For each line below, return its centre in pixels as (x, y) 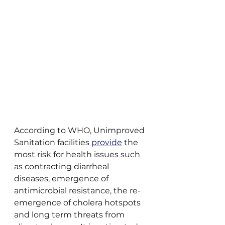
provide (107, 143)
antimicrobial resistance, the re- (77, 191)
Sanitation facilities (53, 143)
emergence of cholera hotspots (78, 203)
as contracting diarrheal (63, 167)
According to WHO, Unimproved (80, 131)
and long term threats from (70, 215)
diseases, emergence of (62, 179)
